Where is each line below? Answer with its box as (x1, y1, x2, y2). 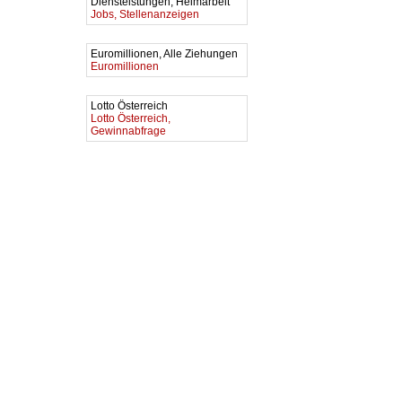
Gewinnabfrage (91, 125, 166, 137)
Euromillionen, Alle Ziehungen (91, 48, 240, 60)
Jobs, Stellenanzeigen (91, 8, 199, 21)
